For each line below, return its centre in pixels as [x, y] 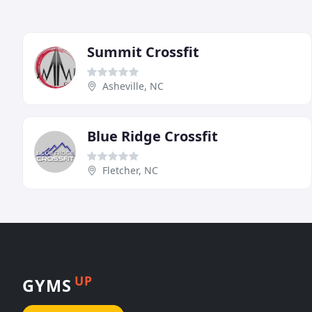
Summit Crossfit [143, 52]
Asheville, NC [133, 86]
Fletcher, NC [130, 171]
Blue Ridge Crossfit [153, 136]
